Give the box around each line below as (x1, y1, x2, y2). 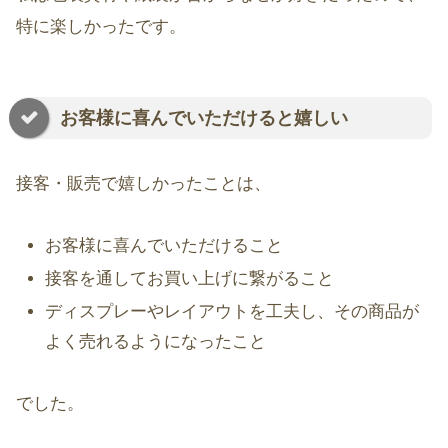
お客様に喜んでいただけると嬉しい (55, 107, 348, 128)
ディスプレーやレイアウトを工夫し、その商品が (45, 302, 420, 322)
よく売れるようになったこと (45, 332, 267, 352)
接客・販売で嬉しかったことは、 (16, 174, 271, 194)
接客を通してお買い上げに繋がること (45, 269, 335, 289)
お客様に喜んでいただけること (45, 235, 284, 255)
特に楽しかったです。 (16, 16, 186, 36)
